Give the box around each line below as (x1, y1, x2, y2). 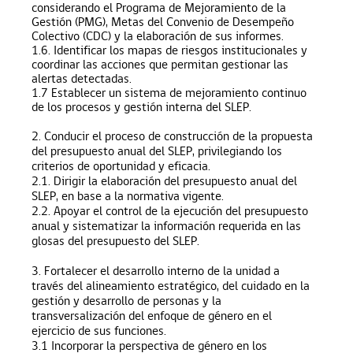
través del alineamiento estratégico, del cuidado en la (31, 277, 310, 293)
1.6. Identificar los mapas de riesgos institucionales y (32, 42, 307, 58)
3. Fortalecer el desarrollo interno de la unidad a (31, 262, 280, 278)
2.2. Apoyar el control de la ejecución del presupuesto (31, 203, 308, 218)
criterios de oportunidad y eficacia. (31, 158, 210, 173)
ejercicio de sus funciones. (31, 322, 166, 338)
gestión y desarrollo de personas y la (31, 292, 221, 308)
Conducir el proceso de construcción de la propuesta (43, 128, 313, 143)
